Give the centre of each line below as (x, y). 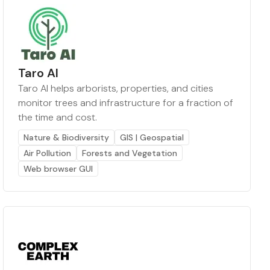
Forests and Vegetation (130, 153)
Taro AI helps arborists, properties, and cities (116, 88)
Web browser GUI (58, 168)
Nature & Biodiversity (67, 137)
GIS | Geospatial (152, 137)
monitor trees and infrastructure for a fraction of (126, 102)
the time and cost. (58, 117)
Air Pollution (48, 153)
